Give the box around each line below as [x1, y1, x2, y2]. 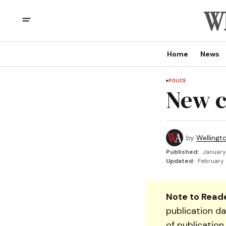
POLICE [168, 78, 186, 84]
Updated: [165, 157, 194, 165]
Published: [165, 148, 199, 156]
